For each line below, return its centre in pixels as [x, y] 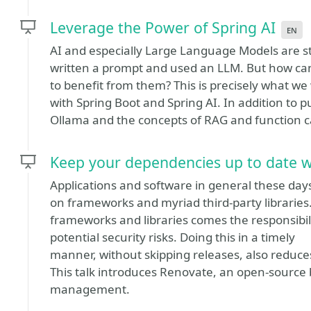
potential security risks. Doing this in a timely [173, 237]
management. [90, 289]
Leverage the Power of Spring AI [163, 27]
